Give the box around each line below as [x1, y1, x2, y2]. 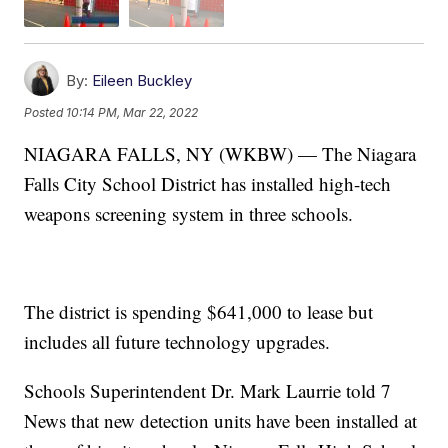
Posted [24, 104, 67, 120]
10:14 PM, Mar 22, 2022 [66, 104, 199, 120]
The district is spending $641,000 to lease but [24, 299, 374, 325]
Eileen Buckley [92, 71, 193, 91]
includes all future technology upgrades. [24, 329, 331, 355]
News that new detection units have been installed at [24, 408, 418, 434]
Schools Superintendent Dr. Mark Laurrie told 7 [24, 378, 392, 404]
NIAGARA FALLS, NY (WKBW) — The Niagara [24, 141, 417, 167]
